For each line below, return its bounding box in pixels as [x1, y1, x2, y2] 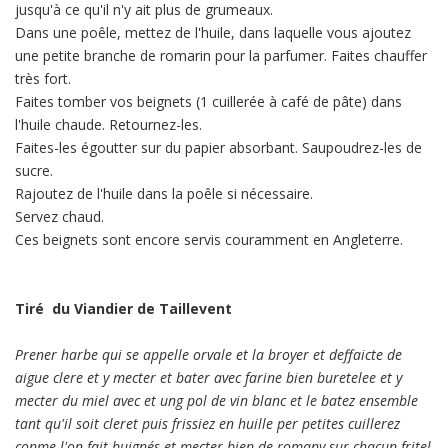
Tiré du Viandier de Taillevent [15, 299, 232, 318]
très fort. [15, 69, 71, 88]
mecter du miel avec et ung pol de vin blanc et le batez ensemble [15, 391, 418, 410]
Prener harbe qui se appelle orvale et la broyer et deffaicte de [15, 345, 402, 364]
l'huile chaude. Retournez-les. [15, 115, 202, 134]
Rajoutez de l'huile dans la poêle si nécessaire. [15, 184, 313, 203]
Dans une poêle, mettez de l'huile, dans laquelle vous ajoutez [15, 23, 411, 42]
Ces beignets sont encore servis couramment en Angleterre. [15, 230, 403, 249]
